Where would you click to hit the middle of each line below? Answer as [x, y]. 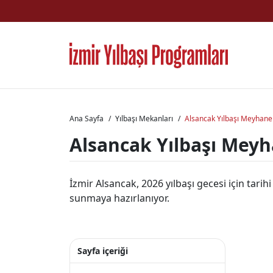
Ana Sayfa [87, 119]
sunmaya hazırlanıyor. [119, 198]
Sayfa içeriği [103, 251]
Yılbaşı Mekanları [144, 119]
